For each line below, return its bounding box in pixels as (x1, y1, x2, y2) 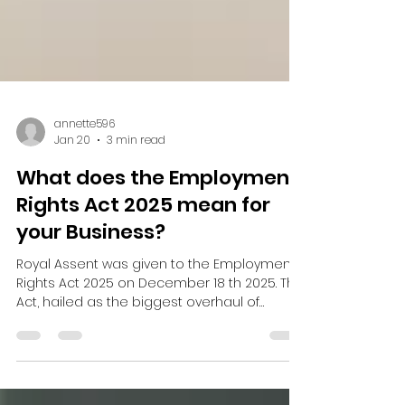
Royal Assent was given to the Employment (16, 369, 296, 387)
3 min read (107, 246, 165, 261)
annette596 (54, 229, 115, 245)
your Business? (16, 332, 165, 360)
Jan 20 (54, 246, 90, 261)
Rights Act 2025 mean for (16, 305, 270, 333)
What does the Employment (16, 278, 298, 306)
